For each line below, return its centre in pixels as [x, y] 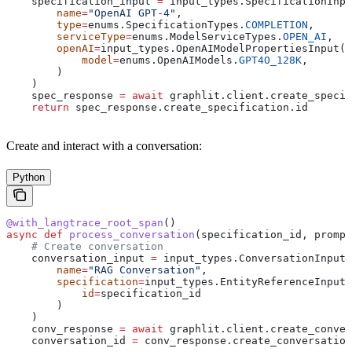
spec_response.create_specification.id [189, 107]
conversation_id [69, 340]
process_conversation [129, 234]
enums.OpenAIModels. [179, 60]
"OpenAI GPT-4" [132, 13]
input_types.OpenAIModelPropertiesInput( [223, 48]
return [38, 107]
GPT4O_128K [270, 60]
